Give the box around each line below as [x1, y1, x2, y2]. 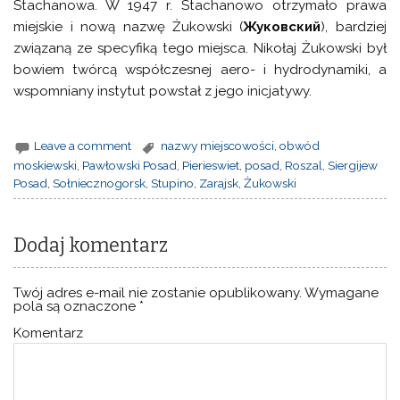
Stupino [151, 175, 195, 190]
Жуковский [243, 19, 321, 36]
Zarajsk [199, 175, 239, 190]
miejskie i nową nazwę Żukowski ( [13, 19, 244, 36]
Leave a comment [34, 138, 132, 154]
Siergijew [328, 157, 379, 172]
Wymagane [302, 284, 379, 301]
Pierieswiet [182, 157, 240, 172]
